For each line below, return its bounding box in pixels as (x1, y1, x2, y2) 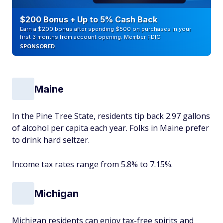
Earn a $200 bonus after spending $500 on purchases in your (20, 25, 191, 32)
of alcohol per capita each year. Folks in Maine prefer (12, 122, 209, 133)
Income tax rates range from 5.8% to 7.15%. (12, 159, 173, 170)
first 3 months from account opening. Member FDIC (20, 33, 160, 40)
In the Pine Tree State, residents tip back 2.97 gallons (12, 111, 210, 121)
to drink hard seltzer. (12, 134, 90, 145)
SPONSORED (20, 42, 55, 50)
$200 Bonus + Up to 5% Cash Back (20, 14, 157, 24)
